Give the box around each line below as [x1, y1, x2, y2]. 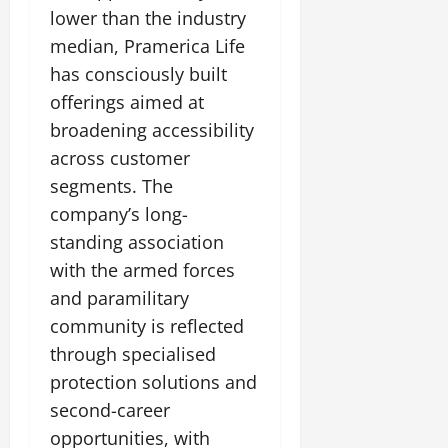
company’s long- [50, 202, 188, 227]
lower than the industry [50, 6, 246, 31]
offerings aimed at [50, 90, 204, 115]
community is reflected [50, 314, 244, 339]
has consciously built [50, 62, 227, 87]
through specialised [50, 342, 216, 367]
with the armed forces [50, 258, 235, 283]
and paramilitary [50, 286, 189, 311]
